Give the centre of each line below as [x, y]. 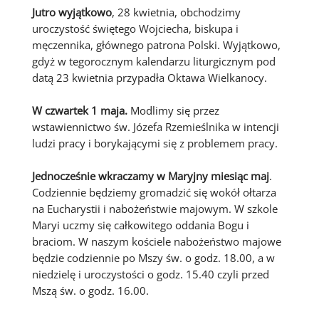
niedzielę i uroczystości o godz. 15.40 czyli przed [150, 274]
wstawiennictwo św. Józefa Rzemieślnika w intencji [155, 127]
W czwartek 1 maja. [79, 111]
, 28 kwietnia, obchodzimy [176, 12]
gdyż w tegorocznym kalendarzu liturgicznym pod [153, 61]
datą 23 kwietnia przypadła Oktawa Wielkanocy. [149, 77]
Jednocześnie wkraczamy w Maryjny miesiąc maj [150, 176]
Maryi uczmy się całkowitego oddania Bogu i [140, 225]
